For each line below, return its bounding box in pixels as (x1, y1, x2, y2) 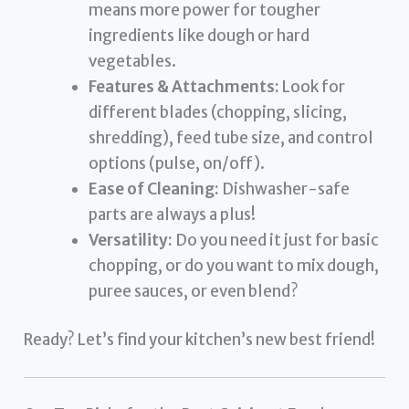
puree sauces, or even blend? (89, 280, 299, 301)
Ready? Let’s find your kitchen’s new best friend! (24, 330, 376, 351)
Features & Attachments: (89, 76, 280, 97)
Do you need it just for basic (173, 229, 380, 250)
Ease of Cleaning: (89, 178, 220, 199)
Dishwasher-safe (219, 178, 351, 199)
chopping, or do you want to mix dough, (89, 255, 380, 276)
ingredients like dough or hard (89, 25, 310, 46)
